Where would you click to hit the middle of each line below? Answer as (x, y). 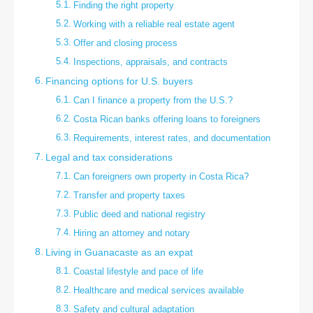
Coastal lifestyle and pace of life (138, 271)
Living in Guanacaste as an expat (119, 252)
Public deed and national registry (139, 214)
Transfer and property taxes (129, 195)
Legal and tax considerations (109, 157)
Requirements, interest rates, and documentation (172, 138)
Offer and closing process (125, 43)
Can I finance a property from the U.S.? (153, 100)
